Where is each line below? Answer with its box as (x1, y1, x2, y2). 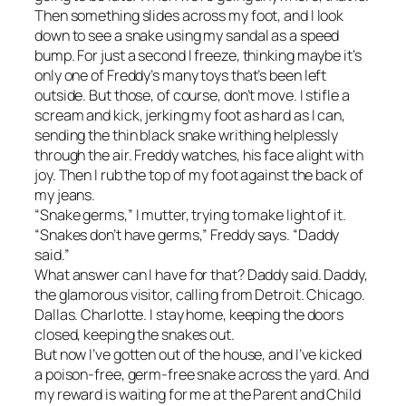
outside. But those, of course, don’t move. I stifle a (34, 85, 350, 106)
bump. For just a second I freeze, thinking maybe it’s (34, 45, 362, 66)
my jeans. (34, 185, 96, 206)
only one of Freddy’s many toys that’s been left (34, 65, 327, 86)
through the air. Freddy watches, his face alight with (34, 145, 363, 166)
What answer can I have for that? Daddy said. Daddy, (34, 265, 368, 285)
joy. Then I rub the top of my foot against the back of (34, 165, 363, 186)
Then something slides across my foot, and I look (34, 5, 344, 26)
